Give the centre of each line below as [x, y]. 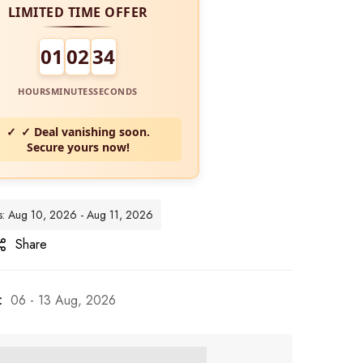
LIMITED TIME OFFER [78, 12]
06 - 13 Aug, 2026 [63, 300]
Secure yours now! [78, 147]
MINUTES [72, 91]
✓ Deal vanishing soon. [85, 131]
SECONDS [115, 91]
